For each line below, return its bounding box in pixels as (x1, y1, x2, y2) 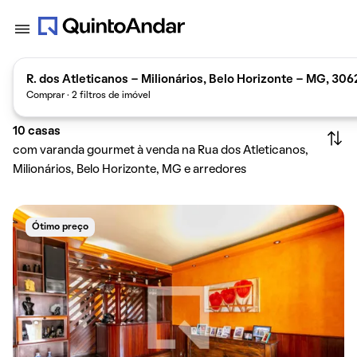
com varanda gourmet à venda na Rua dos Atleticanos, (13, 145, 308, 156)
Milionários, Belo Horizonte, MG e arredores (13, 164, 246, 175)
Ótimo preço (32, 223, 88, 231)
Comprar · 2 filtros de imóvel (26, 91, 151, 100)
